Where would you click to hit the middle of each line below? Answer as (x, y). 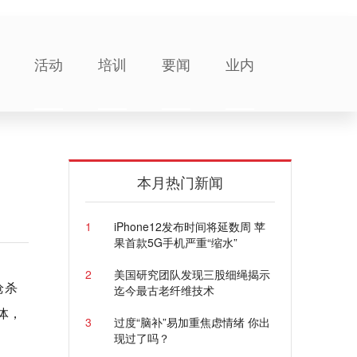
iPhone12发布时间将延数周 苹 (189, 226)
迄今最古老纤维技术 (164, 290)
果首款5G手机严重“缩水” (175, 242)
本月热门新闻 (180, 182)
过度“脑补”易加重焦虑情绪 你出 (192, 322)
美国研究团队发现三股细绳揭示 (192, 274)
